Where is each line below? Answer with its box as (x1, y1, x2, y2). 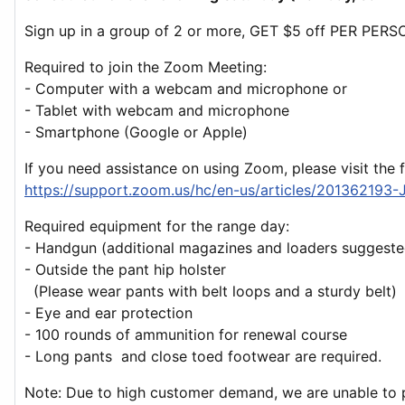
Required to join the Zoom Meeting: (24, 58, 267, 77)
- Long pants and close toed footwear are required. (24, 347, 381, 366)
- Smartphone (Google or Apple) (24, 123, 248, 142)
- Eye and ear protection (24, 304, 197, 323)
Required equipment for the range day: (24, 217, 294, 236)
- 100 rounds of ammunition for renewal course (24, 325, 352, 344)
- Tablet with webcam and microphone (24, 101, 289, 120)
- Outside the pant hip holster (24, 260, 226, 279)
